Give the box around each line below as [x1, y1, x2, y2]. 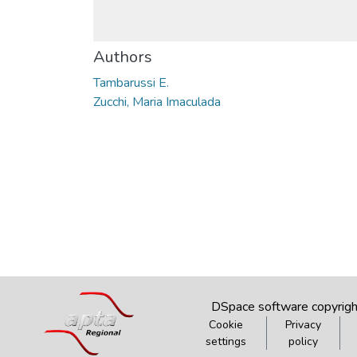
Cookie [208, 317, 243, 332]
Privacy [285, 317, 322, 332]
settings [205, 334, 246, 349]
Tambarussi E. [93, 74, 169, 92]
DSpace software [211, 298, 308, 316]
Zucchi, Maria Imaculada [93, 93, 221, 111]
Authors [93, 46, 152, 68]
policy [288, 334, 319, 349]
